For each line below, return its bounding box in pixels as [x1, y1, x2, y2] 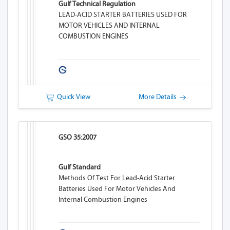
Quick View [54, 92, 90, 101]
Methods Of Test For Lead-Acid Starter [59, 174, 176, 182]
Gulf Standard [59, 163, 101, 171]
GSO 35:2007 [59, 133, 97, 142]
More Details [138, 92, 180, 101]
